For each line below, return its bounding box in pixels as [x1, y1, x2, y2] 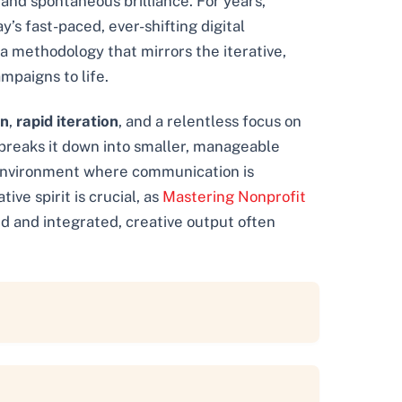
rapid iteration [16, 111, 118, 130]
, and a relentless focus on [118, 111, 301, 130]
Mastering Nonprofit [162, 187, 306, 205]
